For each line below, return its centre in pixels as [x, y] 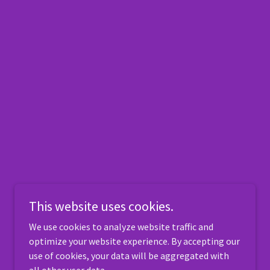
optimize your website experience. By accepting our [134, 241]
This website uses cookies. [101, 206]
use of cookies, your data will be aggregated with [129, 256]
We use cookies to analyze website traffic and [121, 227]
